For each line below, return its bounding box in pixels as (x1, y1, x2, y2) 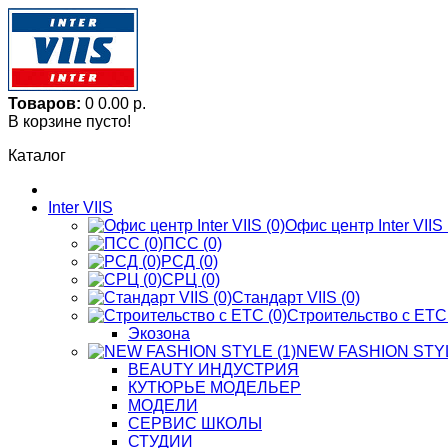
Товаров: (8, 95, 81, 112)
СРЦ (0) (162, 271, 220, 288)
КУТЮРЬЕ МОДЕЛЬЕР (128, 379, 301, 396)
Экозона (128, 325, 190, 342)
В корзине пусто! (8, 113, 131, 130)
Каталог (8, 147, 66, 164)
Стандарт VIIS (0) (232, 289, 360, 306)
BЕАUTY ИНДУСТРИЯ (128, 361, 299, 378)
